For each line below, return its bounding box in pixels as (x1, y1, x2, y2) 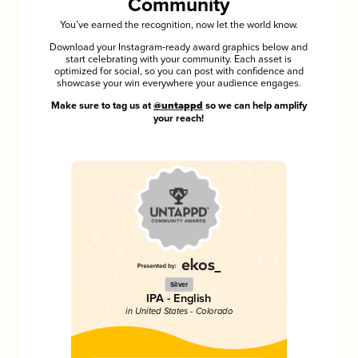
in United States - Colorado (125, 305, 233, 317)
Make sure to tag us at (50, 99, 153, 112)
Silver (169, 279, 189, 289)
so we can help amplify (202, 99, 307, 112)
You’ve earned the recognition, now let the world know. (59, 19, 298, 32)
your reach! (153, 112, 205, 125)
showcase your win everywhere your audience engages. (56, 78, 301, 90)
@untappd (153, 99, 203, 113)
